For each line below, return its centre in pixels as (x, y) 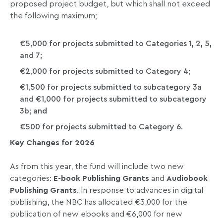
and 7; (31, 56)
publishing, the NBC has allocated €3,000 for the (99, 202)
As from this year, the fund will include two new (97, 167)
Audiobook (187, 179)
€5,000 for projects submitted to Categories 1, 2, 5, (116, 44)
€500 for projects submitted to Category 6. (101, 127)
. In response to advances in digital (140, 191)
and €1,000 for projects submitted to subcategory (113, 99)
